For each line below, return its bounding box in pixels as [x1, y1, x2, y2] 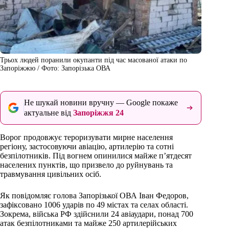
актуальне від [24, 108, 73, 118]
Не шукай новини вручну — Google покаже [24, 98, 178, 107]
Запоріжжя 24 [73, 108, 124, 118]
